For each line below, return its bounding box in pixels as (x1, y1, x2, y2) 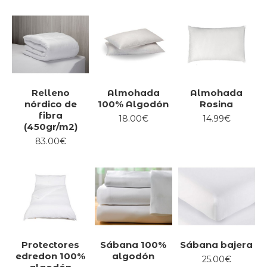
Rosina (200, 98, 234, 110)
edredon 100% (15, 250, 86, 262)
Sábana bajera (180, 239, 253, 251)
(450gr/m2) (23, 120, 77, 132)
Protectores (21, 239, 80, 251)
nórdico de (24, 98, 77, 110)
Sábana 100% (100, 239, 167, 251)
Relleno (31, 86, 70, 98)
